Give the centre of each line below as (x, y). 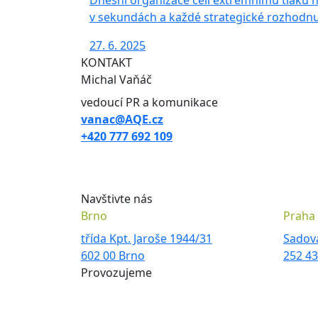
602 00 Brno (113, 256)
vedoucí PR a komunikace (149, 102)
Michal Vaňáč (116, 79)
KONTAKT (106, 62)
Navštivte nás (117, 199)
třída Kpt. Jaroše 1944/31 (147, 238)
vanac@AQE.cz (122, 119)
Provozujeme (116, 273)
